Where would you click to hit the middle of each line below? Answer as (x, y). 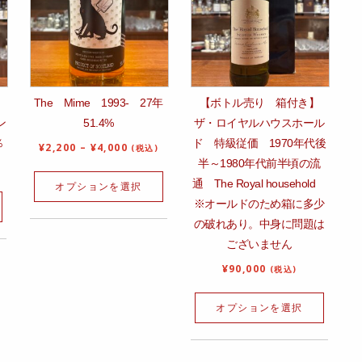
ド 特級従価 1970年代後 (259, 143)
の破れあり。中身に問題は (259, 223)
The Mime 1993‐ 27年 (98, 102)
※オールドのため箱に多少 (259, 203)
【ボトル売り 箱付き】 (259, 102)
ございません (259, 244)
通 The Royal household (259, 183)
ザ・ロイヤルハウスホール (259, 122)
